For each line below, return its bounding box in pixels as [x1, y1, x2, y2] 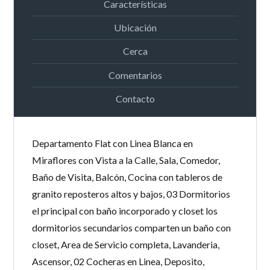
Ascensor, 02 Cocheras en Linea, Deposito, [32, 256, 205, 267]
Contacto [115, 92, 155, 104]
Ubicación [113, 22, 157, 34]
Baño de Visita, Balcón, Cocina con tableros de [32, 171, 223, 183]
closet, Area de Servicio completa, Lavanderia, [32, 239, 220, 250]
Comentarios [108, 69, 162, 81]
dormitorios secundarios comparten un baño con [32, 222, 231, 233]
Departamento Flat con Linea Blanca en [32, 137, 193, 149]
